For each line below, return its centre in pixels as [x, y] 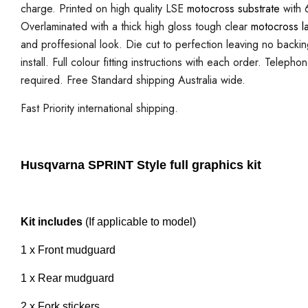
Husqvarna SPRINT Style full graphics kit [141, 165]
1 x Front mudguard [68, 250]
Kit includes [52, 221]
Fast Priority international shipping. [99, 108]
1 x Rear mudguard [67, 278]
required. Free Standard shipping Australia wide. [133, 80]
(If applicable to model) [139, 221]
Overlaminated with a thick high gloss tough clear [136, 26]
